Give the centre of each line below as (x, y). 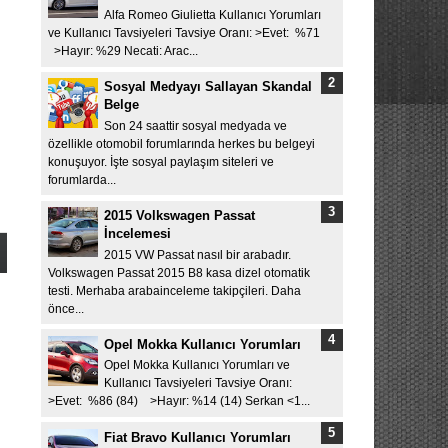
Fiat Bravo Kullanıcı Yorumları (197, 437)
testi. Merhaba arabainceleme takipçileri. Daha (174, 290)
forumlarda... (81, 179)
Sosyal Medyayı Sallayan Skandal (208, 87)
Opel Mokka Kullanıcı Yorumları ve (197, 365)
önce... (65, 308)
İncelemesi (137, 234)
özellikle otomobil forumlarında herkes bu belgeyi (181, 143)
